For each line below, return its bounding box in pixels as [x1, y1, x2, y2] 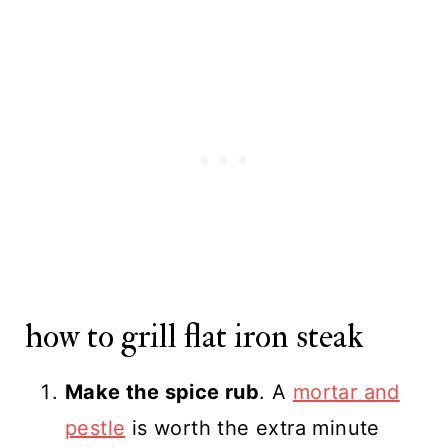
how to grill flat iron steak [24, 314, 364, 358]
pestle [64, 415, 126, 440]
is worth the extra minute [125, 415, 380, 440]
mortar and [292, 379, 400, 404]
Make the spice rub [64, 379, 260, 404]
